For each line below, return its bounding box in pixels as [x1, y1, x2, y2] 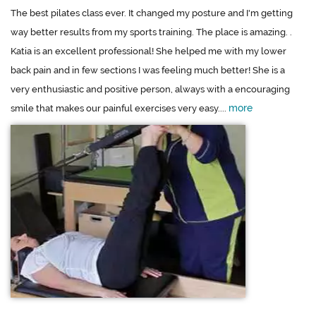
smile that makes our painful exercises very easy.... [11, 103, 229, 114]
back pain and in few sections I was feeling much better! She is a [11, 65, 285, 76]
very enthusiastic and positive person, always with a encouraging [11, 84, 290, 95]
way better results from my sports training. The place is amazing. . [11, 27, 292, 38]
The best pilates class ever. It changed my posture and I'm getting [11, 8, 293, 19]
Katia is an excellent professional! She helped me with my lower [11, 46, 286, 57]
